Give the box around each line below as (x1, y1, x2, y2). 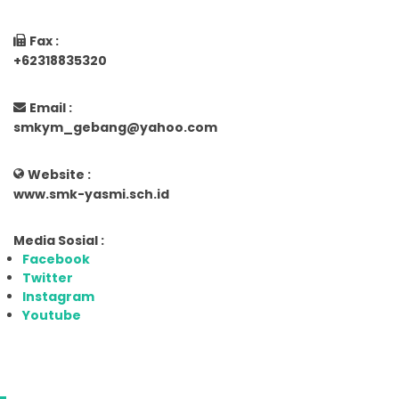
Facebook (22, 249, 90, 268)
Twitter (22, 268, 73, 287)
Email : (29, 98, 72, 117)
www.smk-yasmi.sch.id (13, 184, 169, 203)
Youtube (22, 305, 81, 324)
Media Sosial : (13, 231, 104, 249)
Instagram (22, 287, 94, 305)
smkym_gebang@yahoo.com (13, 118, 217, 136)
